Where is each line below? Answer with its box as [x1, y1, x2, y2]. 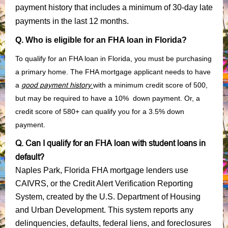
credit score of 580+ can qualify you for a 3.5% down [15, 107, 184, 116]
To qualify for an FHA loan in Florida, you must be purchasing [15, 54, 212, 63]
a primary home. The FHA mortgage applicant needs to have [15, 67, 211, 76]
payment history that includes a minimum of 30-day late [15, 3, 213, 12]
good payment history [21, 80, 91, 89]
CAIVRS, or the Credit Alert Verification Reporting [15, 179, 193, 188]
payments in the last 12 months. [15, 16, 129, 25]
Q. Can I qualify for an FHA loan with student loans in [15, 138, 206, 148]
